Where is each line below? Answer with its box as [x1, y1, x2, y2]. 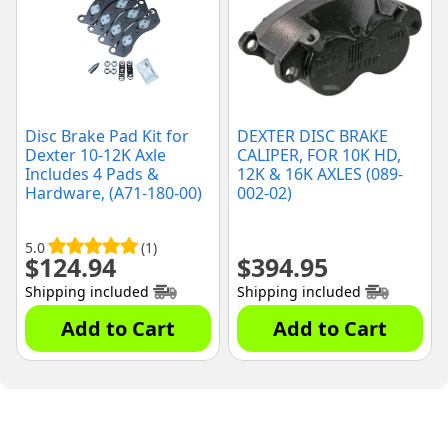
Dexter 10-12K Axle [25, 144, 166, 167]
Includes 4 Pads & [25, 163, 159, 186]
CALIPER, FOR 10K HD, [237, 144, 401, 167]
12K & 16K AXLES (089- [237, 163, 403, 186]
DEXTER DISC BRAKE [237, 125, 388, 148]
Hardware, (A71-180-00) [25, 182, 202, 205]
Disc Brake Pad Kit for [25, 125, 189, 148]
